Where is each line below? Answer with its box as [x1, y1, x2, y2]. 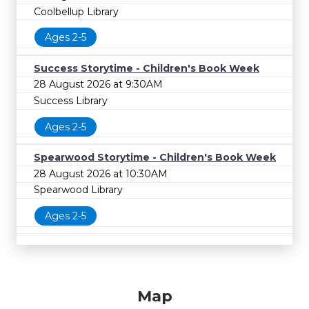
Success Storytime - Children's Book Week [34, 61, 259, 74]
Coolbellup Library [34, 5, 119, 18]
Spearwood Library [34, 183, 123, 197]
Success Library [34, 94, 108, 108]
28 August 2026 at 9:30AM [34, 78, 163, 91]
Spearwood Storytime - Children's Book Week [34, 151, 276, 164]
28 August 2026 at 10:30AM [34, 167, 168, 180]
